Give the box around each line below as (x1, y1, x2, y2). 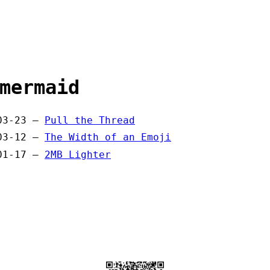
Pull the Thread (45, 114, 135, 126)
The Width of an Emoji (45, 131, 171, 143)
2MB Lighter (45, 148, 111, 160)
